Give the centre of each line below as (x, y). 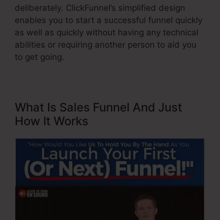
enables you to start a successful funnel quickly (109, 20)
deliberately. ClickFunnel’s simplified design (100, 8)
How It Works (52, 121)
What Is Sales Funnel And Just (98, 108)
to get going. (40, 57)
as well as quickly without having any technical (107, 33)
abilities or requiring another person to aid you (106, 45)
